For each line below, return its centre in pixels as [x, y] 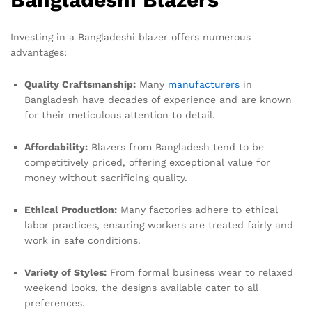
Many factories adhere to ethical [197, 209]
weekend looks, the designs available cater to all [141, 287]
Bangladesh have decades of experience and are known [158, 100]
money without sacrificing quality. [106, 178]
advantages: [39, 53]
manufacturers [204, 85]
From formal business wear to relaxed [200, 272]
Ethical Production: [71, 209]
